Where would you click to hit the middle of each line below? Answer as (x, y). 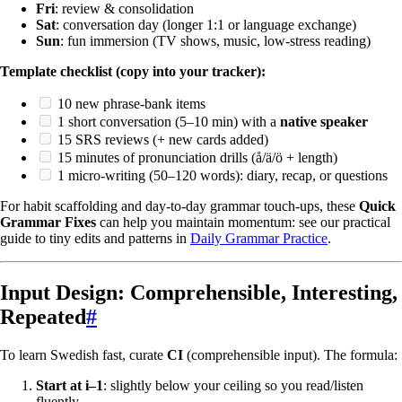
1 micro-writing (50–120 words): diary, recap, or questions (221, 176)
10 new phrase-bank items (130, 104)
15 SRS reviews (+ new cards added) (161, 140)
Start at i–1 (70, 386)
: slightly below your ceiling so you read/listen (233, 386)
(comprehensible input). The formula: (290, 355)
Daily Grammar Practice (259, 239)
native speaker (324, 122)
